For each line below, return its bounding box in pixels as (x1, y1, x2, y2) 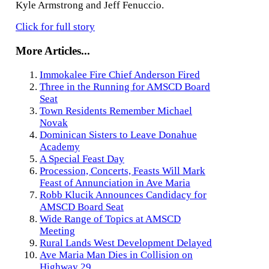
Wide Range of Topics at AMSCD (40, 213, 181, 225)
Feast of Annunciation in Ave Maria (40, 177, 190, 189)
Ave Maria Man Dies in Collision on (40, 249, 193, 261)
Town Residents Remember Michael (40, 104, 192, 116)
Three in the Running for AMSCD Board (40, 80, 210, 92)
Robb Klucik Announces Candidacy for (40, 189, 207, 201)
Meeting (40, 225, 75, 237)
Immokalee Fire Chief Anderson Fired (40, 68, 200, 80)
